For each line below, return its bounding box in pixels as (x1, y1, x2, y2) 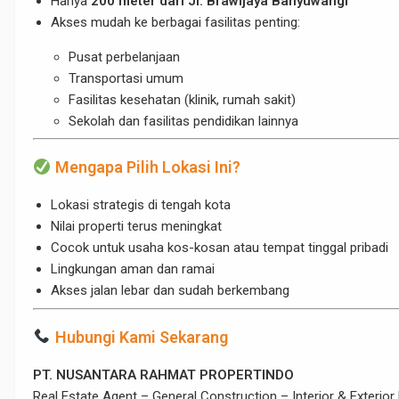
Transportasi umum (69, 69, 183, 86)
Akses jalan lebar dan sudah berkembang (51, 282, 289, 299)
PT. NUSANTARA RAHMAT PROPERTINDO (33, 366, 294, 383)
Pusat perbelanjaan (69, 48, 180, 65)
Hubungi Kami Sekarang (54, 327, 228, 346)
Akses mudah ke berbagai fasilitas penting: (51, 13, 300, 30)
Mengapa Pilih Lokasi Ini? (54, 158, 240, 177)
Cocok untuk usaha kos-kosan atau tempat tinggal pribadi (51, 240, 388, 256)
